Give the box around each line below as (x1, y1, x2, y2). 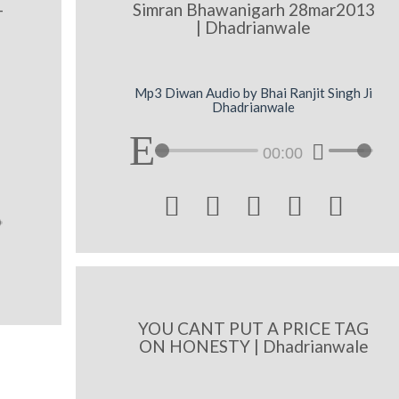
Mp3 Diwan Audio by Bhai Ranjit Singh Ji (134, 85, 373, 102)
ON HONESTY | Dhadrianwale (138, 336, 369, 357)
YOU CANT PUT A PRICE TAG (138, 318, 370, 339)
